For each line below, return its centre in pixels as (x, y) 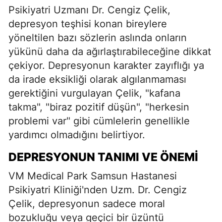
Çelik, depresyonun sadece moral (87, 203)
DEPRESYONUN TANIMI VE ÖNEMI (103, 157)
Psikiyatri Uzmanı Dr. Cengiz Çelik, (89, 10)
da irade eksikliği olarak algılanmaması (97, 79)
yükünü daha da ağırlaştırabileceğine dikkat (110, 51)
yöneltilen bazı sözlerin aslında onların (98, 37)
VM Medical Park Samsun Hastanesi (93, 176)
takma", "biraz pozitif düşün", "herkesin (99, 107)
